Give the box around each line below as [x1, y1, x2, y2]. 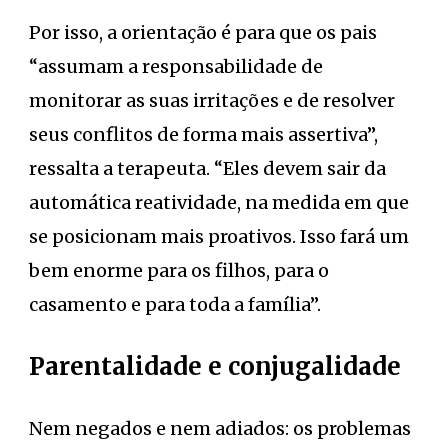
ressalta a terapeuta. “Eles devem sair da [29, 156, 386, 180]
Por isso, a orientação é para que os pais [29, 20, 377, 44]
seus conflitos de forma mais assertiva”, [29, 122, 378, 146]
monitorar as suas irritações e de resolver [29, 88, 395, 112]
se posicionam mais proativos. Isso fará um [29, 224, 409, 248]
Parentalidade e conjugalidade [29, 350, 401, 382]
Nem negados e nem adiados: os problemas [29, 416, 411, 440]
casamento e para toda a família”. [29, 292, 321, 316]
